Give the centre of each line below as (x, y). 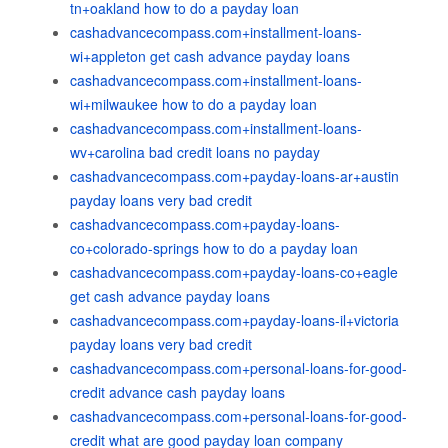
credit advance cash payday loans (177, 392)
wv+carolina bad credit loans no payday (195, 152)
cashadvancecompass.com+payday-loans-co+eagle (234, 272)
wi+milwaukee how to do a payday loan (193, 104)
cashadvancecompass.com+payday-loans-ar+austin (234, 176)
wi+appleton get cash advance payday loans (210, 56)
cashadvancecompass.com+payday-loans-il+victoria (234, 320)
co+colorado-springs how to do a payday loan (214, 248)
